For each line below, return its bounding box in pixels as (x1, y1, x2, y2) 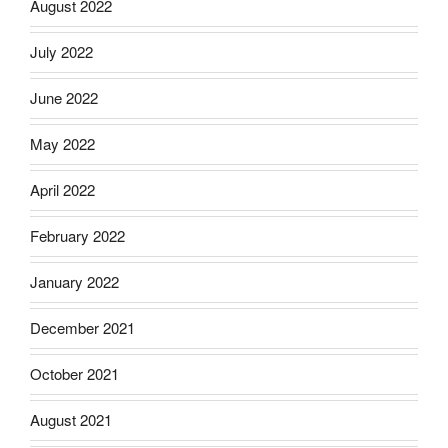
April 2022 (30, 179, 95, 201)
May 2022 (30, 133, 95, 155)
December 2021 (30, 317, 135, 339)
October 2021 (30, 363, 119, 385)
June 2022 (30, 87, 98, 109)
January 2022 (30, 271, 119, 293)
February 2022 (30, 225, 125, 247)
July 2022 (30, 41, 93, 63)
